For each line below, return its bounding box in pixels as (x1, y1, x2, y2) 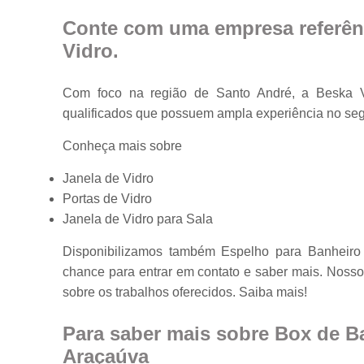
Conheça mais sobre (63, 138, 183, 153)
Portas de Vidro (63, 191, 153, 206)
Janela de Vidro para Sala (63, 211, 214, 226)
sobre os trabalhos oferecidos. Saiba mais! (63, 284, 308, 299)
